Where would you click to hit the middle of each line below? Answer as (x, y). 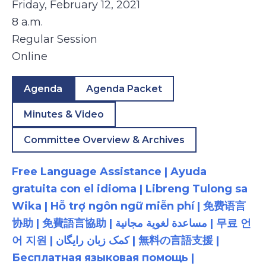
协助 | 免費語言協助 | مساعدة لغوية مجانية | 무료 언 (64, 223)
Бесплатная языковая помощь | (103, 258)
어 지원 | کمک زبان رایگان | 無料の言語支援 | (34, 240)
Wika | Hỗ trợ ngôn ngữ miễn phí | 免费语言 (129, 206)
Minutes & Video (64, 114)
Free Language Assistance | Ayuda (109, 172)
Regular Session (55, 39)
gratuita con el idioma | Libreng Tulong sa (130, 189)
